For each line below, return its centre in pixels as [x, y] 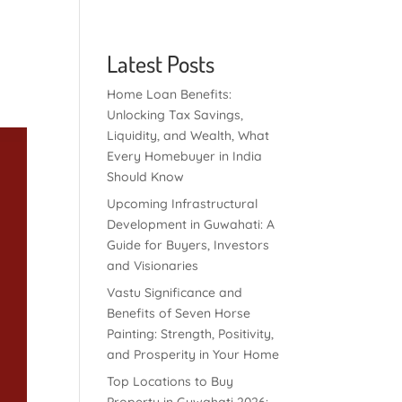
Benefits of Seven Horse [179, 313]
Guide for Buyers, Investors [188, 245]
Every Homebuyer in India [185, 156]
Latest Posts [161, 63]
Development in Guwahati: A [191, 224]
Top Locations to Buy [170, 381]
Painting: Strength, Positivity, [191, 334]
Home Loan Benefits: [170, 94]
